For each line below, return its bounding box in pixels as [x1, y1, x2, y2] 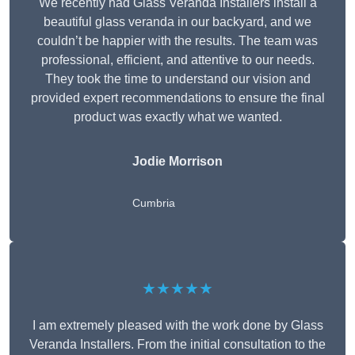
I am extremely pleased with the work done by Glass [32, 319, 323, 333]
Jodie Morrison [132, 155, 223, 169]
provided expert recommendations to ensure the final [30, 91, 325, 105]
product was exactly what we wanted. [73, 110, 282, 124]
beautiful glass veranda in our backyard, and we [44, 15, 311, 29]
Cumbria [132, 197, 175, 210]
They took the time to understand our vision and [44, 72, 311, 86]
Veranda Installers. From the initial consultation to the [29, 338, 326, 352]
